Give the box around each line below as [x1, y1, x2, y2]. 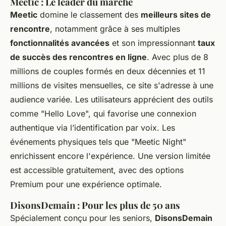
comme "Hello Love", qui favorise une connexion [10, 108, 196, 119]
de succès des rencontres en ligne [10, 52, 147, 63]
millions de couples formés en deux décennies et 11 [10, 66, 205, 77]
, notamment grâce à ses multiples [50, 24, 180, 34]
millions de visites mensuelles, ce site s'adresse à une [10, 80, 213, 91]
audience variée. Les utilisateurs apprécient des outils [10, 94, 213, 105]
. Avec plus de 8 [147, 52, 208, 63]
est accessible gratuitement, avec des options [10, 165, 184, 176]
